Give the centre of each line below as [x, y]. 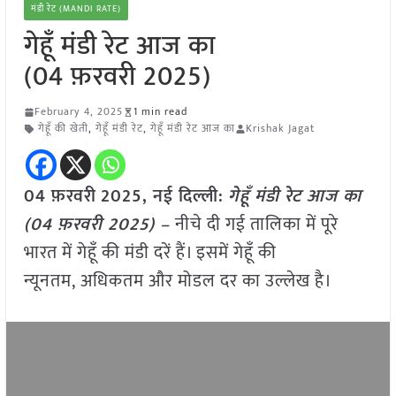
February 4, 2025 [78, 112]
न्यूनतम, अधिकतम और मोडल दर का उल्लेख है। [178, 282]
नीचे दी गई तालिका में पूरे [256, 225]
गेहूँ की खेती [63, 129]
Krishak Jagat [280, 129]
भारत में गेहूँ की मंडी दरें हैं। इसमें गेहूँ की [150, 253]
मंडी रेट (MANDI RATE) [76, 9]
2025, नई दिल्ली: [162, 197]
